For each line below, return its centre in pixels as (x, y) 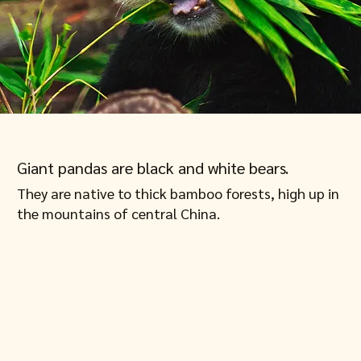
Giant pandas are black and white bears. (152, 168)
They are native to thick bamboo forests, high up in (178, 193)
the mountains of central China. (118, 214)
